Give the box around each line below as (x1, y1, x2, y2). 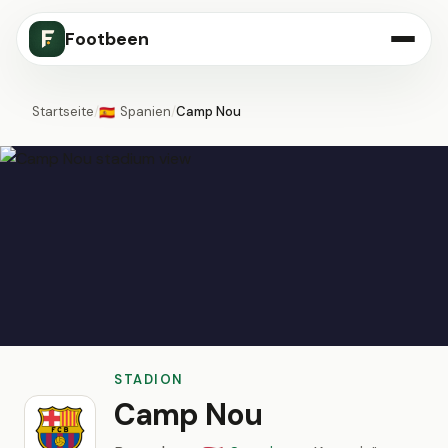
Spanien (120, 103, 172, 120)
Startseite (32, 103, 94, 120)
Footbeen (65, 27, 149, 51)
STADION (114, 371, 184, 388)
